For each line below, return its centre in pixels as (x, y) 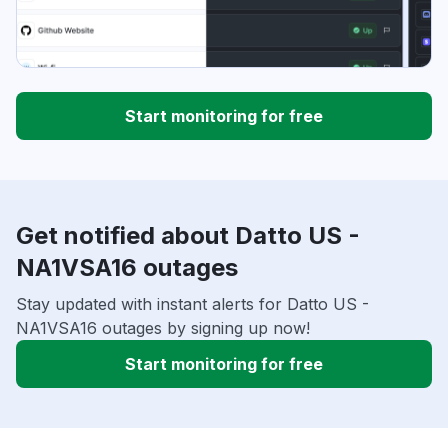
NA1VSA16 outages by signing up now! (163, 328)
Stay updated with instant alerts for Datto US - (192, 304)
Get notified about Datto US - (188, 236)
